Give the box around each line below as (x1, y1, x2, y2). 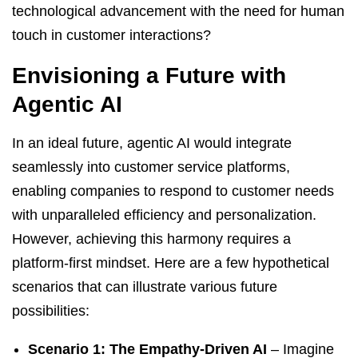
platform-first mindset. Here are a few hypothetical (12, 254, 329, 271)
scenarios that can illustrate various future (12, 278, 277, 295)
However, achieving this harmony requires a (12, 230, 291, 247)
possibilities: (12, 302, 89, 319)
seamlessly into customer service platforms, (12, 158, 290, 175)
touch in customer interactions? (12, 26, 211, 43)
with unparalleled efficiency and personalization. (12, 206, 316, 223)
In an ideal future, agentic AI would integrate (12, 134, 292, 151)
